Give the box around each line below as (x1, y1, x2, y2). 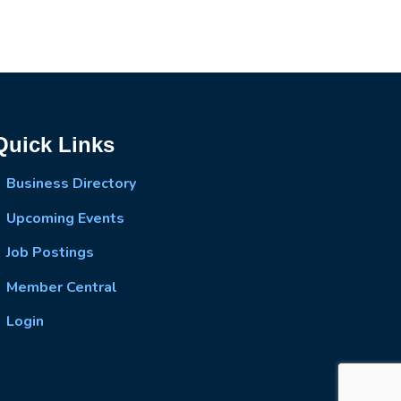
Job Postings (5, 243, 94, 263)
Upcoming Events (5, 208, 124, 228)
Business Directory (5, 174, 136, 194)
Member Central (5, 277, 117, 297)
